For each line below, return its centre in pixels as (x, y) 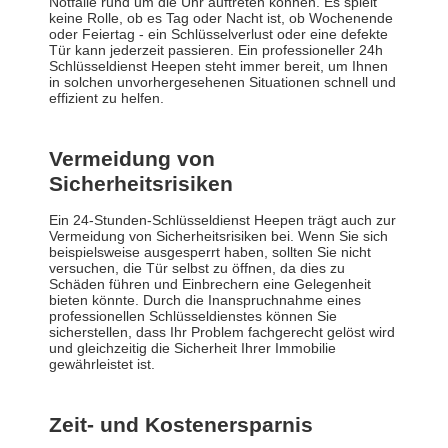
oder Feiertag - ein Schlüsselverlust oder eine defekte (218, 34)
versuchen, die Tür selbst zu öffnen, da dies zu (197, 268)
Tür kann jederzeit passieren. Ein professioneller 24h (216, 50)
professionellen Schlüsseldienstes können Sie (193, 316)
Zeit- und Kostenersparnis (181, 425)
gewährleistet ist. (102, 364)
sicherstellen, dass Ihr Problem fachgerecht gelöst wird (222, 332)
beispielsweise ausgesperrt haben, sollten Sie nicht (210, 252)
